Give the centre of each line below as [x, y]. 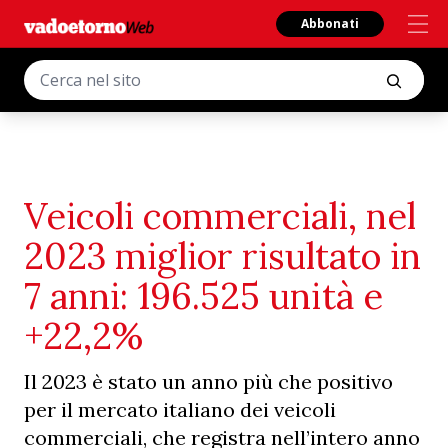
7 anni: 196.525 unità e [203, 296]
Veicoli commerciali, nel [220, 216]
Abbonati [330, 23]
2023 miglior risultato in [222, 256]
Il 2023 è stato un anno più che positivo [208, 381]
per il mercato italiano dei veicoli [180, 409]
